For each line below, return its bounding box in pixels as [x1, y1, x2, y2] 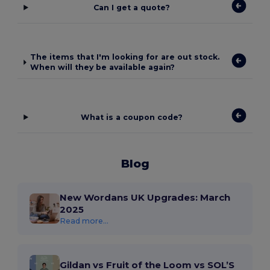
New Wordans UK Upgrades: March [60, 191, 231, 203]
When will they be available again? [30, 63, 175, 72]
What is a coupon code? [81, 112, 183, 122]
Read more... [60, 216, 109, 225]
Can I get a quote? [93, 2, 171, 12]
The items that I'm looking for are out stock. [30, 52, 220, 62]
